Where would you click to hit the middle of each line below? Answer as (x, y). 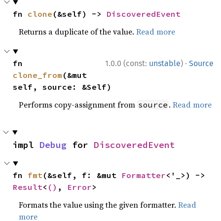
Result (28, 187)
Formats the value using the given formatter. (99, 204)
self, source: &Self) (62, 87)
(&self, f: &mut (82, 175)
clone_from (38, 75)
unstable (165, 63)
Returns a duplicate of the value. (78, 31)
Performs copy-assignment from (78, 104)
